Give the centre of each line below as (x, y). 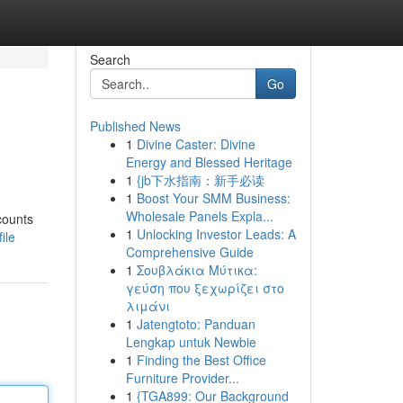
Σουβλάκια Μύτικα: (197, 270)
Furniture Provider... (182, 378)
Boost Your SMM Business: (213, 198)
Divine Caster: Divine (196, 144)
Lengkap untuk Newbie (191, 342)
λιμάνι (148, 306)
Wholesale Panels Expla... (199, 216)
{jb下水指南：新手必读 (200, 180)
